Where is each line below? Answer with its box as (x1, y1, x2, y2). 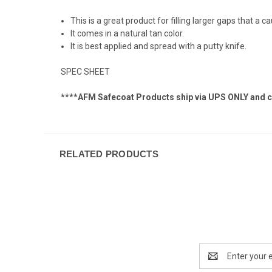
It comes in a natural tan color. (70, 28, 186, 38)
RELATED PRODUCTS (59, 148, 158, 159)
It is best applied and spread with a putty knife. (70, 41, 247, 51)
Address (199, 257, 231, 267)
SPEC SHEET (61, 66, 110, 76)
